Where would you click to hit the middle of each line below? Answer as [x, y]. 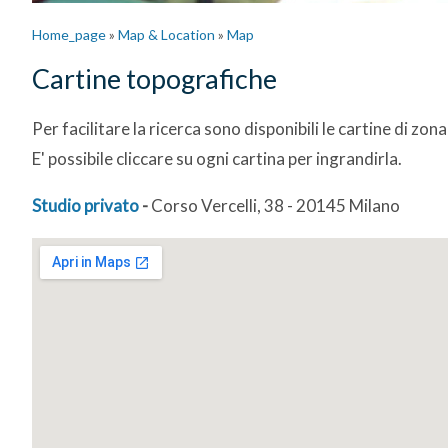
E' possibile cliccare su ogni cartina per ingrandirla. [217, 158]
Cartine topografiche [154, 78]
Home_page [69, 34]
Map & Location [166, 34]
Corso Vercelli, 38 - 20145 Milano [275, 205]
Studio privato [85, 205]
